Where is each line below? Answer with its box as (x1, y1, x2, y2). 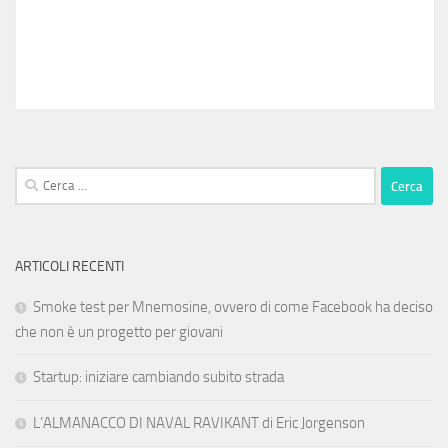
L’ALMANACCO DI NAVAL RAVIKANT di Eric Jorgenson (33, 414, 365, 433)
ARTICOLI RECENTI (15, 258, 124, 276)
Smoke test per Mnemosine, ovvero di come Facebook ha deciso (33, 298, 433, 317)
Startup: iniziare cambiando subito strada (33, 368, 284, 387)
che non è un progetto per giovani (15, 323, 223, 342)
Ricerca (14, 169, 58, 188)
